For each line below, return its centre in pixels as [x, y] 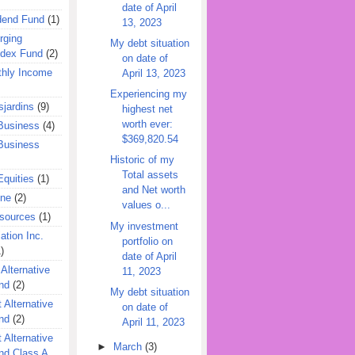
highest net [147, 109]
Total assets [150, 175]
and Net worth [153, 190]
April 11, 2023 [153, 322]
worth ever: [147, 124]
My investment [144, 226]
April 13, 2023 [153, 73]
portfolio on [147, 241]
